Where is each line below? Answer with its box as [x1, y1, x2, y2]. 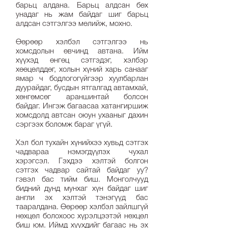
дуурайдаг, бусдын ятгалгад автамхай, [16, 84, 148, 92]
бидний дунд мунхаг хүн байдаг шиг [16, 185, 148, 193]
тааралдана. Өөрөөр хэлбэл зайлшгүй [16, 204, 148, 211]
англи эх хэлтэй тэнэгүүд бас [16, 194, 148, 202]
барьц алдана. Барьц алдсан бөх [16, 2, 148, 10]
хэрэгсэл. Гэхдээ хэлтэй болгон [16, 158, 148, 165]
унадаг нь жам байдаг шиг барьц [16, 11, 148, 19]
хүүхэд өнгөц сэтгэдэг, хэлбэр [16, 57, 148, 65]
